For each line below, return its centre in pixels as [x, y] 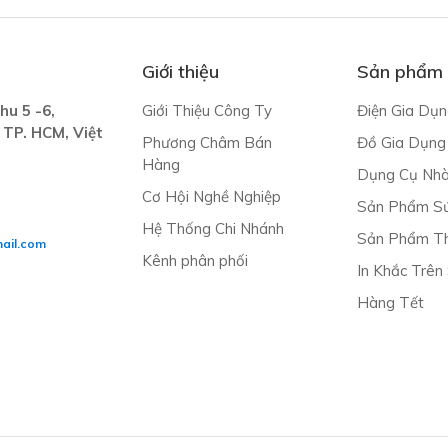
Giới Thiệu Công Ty [206, 110]
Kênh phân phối [194, 260]
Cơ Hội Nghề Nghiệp [211, 196]
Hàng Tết [390, 302]
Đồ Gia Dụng [401, 142]
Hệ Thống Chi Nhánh [212, 228]
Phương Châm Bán [206, 142]
